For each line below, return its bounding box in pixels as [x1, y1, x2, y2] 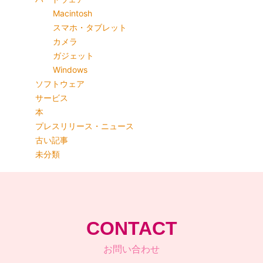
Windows [53, 65, 87, 75]
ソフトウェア [35, 79, 85, 89]
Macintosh [53, 8, 92, 19]
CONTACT [86, 218, 177, 240]
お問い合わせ [103, 244, 160, 255]
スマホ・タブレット [53, 22, 127, 33]
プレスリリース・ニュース [35, 121, 134, 131]
